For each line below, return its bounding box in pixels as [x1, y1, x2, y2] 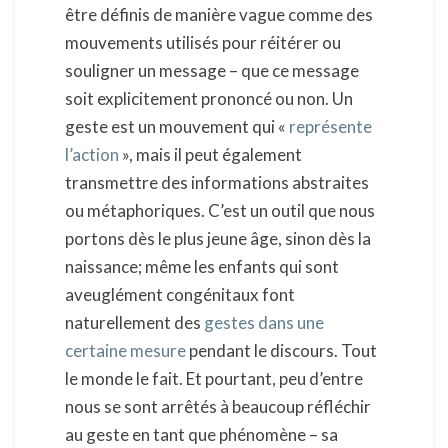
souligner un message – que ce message [65, 59, 359, 81]
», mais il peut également [119, 143, 302, 165]
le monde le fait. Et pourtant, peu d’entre [65, 367, 363, 389]
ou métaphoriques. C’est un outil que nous [65, 199, 375, 221]
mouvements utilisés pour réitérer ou [65, 31, 341, 53]
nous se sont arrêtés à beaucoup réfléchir [65, 395, 371, 417]
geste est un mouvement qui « [65, 115, 289, 137]
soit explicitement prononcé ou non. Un [65, 87, 353, 109]
